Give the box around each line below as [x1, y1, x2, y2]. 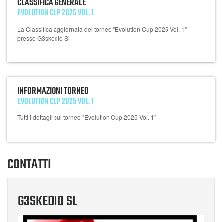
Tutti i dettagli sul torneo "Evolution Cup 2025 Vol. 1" [17, 113, 156, 121]
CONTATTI [7, 154, 51, 175]
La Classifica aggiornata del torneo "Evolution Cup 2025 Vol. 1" [17, 25, 187, 33]
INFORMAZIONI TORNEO [17, 84, 89, 99]
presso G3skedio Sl [17, 34, 70, 42]
